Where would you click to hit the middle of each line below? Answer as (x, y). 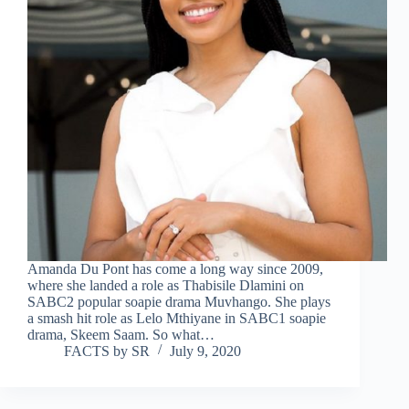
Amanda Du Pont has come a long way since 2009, (175, 268)
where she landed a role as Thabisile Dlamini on (166, 285)
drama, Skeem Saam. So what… (121, 334)
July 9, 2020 (205, 351)
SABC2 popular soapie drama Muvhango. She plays (179, 301)
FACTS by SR (107, 351)
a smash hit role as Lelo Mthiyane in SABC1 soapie (177, 318)
